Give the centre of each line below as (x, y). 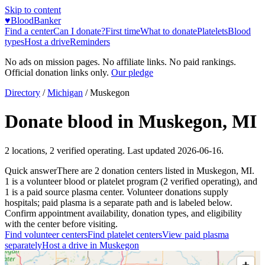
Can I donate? (79, 31)
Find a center (29, 31)
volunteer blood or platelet (74, 181)
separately (23, 245)
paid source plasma (61, 192)
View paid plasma (195, 234)
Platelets (212, 31)
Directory (22, 93)
